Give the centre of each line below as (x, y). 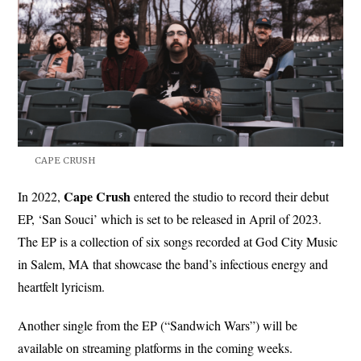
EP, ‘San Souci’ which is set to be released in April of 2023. (170, 218)
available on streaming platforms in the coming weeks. (156, 347)
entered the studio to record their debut (230, 196)
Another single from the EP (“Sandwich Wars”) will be (158, 325)
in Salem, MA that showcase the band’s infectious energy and (173, 263)
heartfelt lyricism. (62, 286)
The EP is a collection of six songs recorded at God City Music (178, 241)
